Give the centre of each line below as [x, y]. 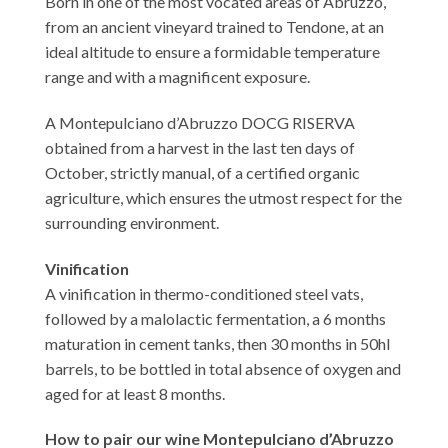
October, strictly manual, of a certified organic [202, 172]
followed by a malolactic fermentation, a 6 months [215, 318]
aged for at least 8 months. [135, 393]
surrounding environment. [132, 222]
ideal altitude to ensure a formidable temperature [212, 52]
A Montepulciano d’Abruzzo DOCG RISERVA [200, 122]
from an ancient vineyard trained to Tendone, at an [214, 27]
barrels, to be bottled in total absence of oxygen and [223, 368]
